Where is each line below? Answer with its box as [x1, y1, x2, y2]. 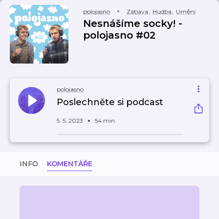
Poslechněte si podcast [57, 97, 163, 108]
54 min [95, 117, 115, 124]
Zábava [127, 8, 148, 15]
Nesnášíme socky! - [83, 18, 182, 29]
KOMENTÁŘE [47, 159, 92, 168]
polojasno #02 [83, 29, 155, 41]
